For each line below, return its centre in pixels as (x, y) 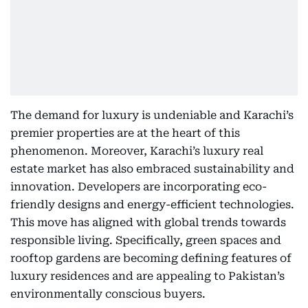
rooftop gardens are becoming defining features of (151, 258)
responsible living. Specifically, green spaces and (146, 240)
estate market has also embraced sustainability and (152, 169)
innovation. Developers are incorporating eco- (139, 187)
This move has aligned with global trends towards (148, 222)
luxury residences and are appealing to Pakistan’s (147, 276)
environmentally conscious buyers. (108, 294)
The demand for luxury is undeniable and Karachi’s (152, 115)
